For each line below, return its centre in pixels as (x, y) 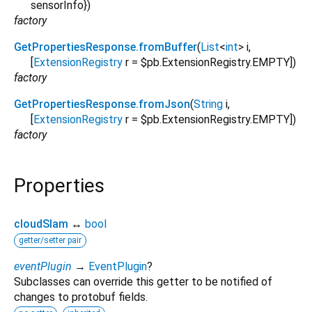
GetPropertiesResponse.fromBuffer (106, 47)
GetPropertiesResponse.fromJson (102, 104)
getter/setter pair (50, 240)
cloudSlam (41, 224)
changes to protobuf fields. (81, 297)
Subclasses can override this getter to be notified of (143, 281)
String (208, 104)
